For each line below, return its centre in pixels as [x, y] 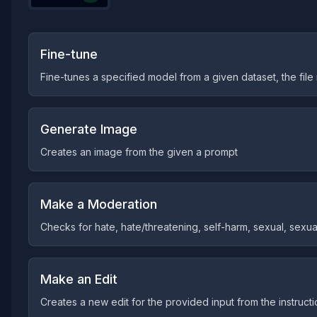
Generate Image [89, 129]
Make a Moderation [99, 204]
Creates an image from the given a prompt [139, 152]
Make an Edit [79, 279]
